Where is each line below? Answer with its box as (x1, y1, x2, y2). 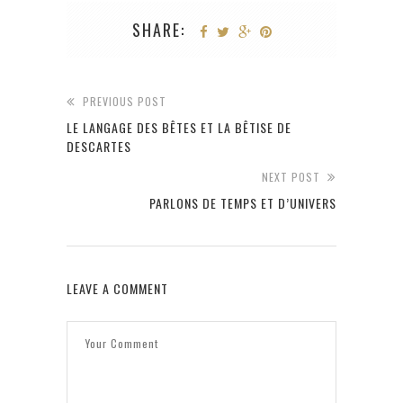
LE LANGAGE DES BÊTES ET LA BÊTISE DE (67, 118, 291, 138)
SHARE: (131, 18, 185, 42)
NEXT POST (262, 169, 320, 185)
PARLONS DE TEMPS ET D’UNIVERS (149, 193, 336, 213)
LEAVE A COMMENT (67, 279, 168, 299)
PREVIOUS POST (83, 94, 166, 110)
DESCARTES (67, 137, 131, 157)
